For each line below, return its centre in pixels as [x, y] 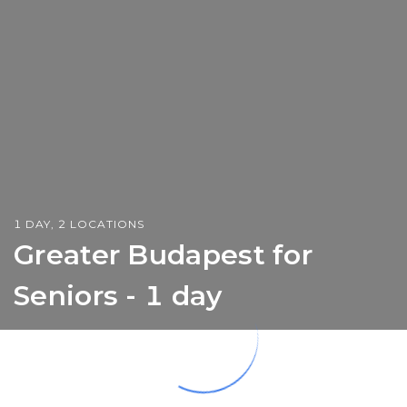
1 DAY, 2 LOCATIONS [79, 223]
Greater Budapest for [163, 254]
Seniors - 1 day [118, 295]
